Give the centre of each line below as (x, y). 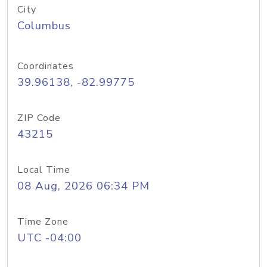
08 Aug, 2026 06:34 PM (83, 186)
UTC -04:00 (49, 238)
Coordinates (46, 66)
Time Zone (43, 222)
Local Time (44, 170)
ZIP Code (39, 118)
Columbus (44, 26)
